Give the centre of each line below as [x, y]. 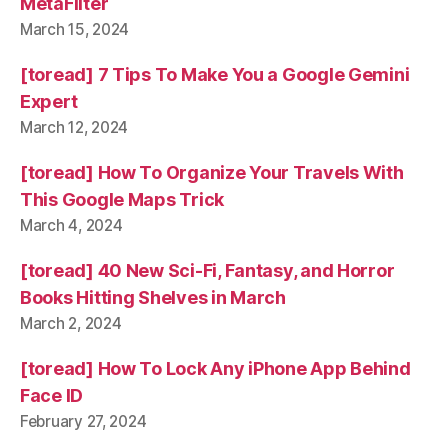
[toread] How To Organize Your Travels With [212, 172]
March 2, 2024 [71, 323]
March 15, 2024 [75, 29]
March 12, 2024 [74, 127]
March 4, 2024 [71, 225]
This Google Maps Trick [122, 199]
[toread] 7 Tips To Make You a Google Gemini [215, 74]
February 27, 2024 [83, 421]
